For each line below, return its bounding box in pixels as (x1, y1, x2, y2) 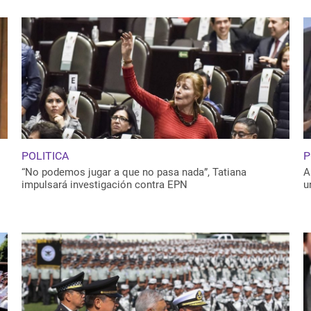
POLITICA (21, 149, 69, 163)
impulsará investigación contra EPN (21, 178, 187, 192)
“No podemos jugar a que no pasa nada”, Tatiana (21, 166, 246, 179)
